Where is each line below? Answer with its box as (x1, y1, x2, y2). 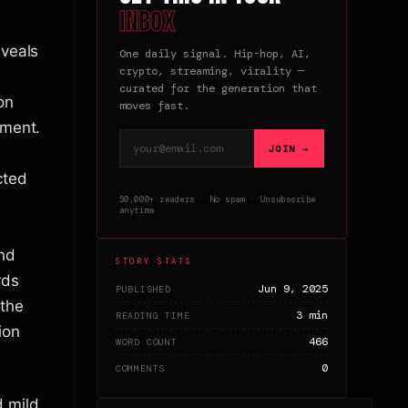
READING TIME (115, 309, 190, 321)
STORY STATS (115, 256, 193, 268)
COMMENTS (115, 362, 166, 374)
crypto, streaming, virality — (118, 64, 304, 79)
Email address (117, 128, 237, 148)
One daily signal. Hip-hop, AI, (118, 46, 311, 62)
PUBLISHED (115, 282, 172, 295)
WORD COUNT (115, 335, 178, 348)
